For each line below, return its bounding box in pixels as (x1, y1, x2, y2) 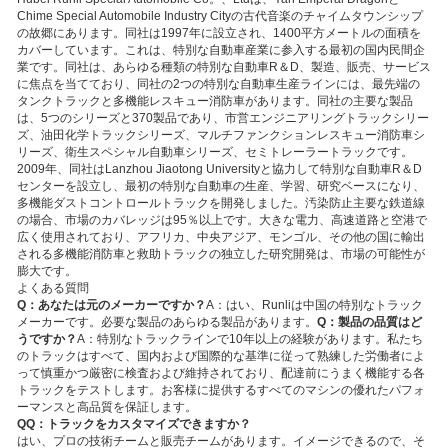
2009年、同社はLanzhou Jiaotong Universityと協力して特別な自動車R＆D (17, 162, 422, 176)
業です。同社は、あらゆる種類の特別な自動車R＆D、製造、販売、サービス (17, 60, 431, 74)
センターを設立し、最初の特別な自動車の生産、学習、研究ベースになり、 (17, 179, 425, 193)
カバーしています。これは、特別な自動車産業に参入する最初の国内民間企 (17, 43, 425, 57)
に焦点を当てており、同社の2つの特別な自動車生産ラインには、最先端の (17, 77, 420, 91)
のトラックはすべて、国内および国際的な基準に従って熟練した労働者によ (17, 349, 425, 363)
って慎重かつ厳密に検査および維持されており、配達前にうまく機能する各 (17, 366, 425, 380)
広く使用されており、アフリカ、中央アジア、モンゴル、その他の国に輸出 (17, 230, 425, 244)
